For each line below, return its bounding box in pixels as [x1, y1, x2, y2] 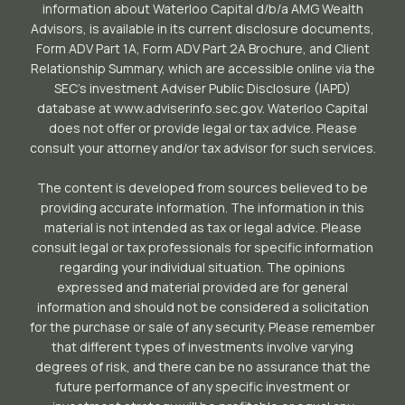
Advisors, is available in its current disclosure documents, [31, 20, 374, 37]
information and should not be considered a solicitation [36, 298, 369, 316]
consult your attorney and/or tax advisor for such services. [29, 139, 376, 156]
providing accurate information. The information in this [41, 199, 364, 216]
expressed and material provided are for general [57, 278, 348, 296]
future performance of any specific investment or [55, 378, 350, 395]
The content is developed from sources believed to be [37, 179, 368, 196]
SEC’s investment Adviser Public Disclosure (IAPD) [54, 80, 351, 97]
